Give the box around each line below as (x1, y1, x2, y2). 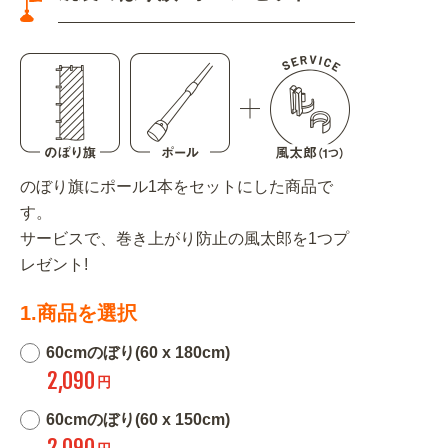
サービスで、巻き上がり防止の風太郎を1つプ (20, 229, 349, 247)
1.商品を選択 (20, 301, 137, 324)
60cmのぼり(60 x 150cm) (46, 410, 230, 428)
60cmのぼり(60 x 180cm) (46, 343, 230, 361)
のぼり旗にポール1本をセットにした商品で (20, 177, 333, 195)
